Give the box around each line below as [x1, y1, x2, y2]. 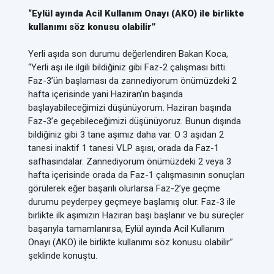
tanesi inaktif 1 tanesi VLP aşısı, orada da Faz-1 [28, 143, 219, 154]
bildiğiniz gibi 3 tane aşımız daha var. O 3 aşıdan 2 [28, 129, 224, 140]
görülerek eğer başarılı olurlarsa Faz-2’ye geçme [28, 183, 220, 194]
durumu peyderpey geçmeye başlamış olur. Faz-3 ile [28, 196, 235, 207]
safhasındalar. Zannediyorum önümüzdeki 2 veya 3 [28, 156, 231, 167]
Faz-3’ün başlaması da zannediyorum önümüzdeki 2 [28, 75, 237, 86]
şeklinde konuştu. [28, 250, 97, 261]
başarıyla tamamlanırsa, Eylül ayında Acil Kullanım [28, 223, 224, 234]
